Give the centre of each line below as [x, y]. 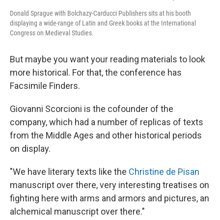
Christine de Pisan [164, 172]
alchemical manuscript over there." [77, 211]
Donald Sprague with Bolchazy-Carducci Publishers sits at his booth [100, 13]
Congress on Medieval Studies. [52, 33]
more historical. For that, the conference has [96, 72]
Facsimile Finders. [45, 86]
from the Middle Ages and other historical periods [106, 135]
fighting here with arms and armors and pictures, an [110, 198]
